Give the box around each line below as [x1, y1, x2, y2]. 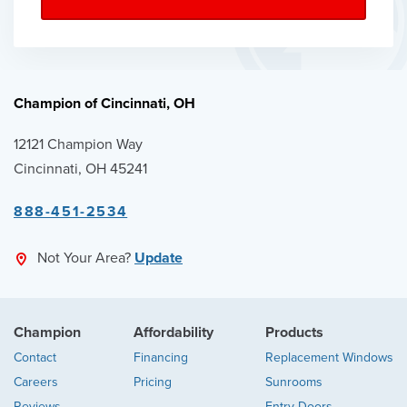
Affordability [133, 323, 213, 342]
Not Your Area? [37, 249, 134, 268]
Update [134, 249, 183, 268]
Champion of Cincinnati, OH [14, 94, 195, 113]
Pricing [133, 373, 172, 390]
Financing [133, 349, 188, 365]
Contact [14, 349, 56, 365]
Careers [14, 373, 58, 390]
